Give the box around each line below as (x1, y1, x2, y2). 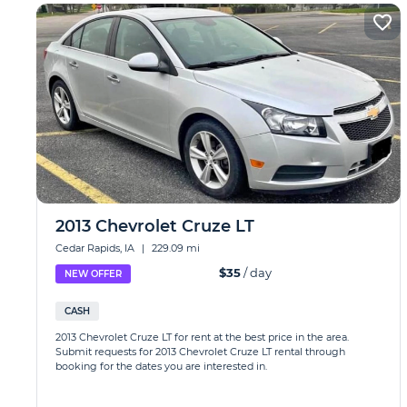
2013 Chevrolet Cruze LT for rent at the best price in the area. (55, 331, 349, 343)
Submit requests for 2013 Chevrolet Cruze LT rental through (55, 345, 345, 358)
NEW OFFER (65, 268, 122, 280)
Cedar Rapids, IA (55, 242, 137, 254)
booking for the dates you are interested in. (55, 360, 267, 372)
